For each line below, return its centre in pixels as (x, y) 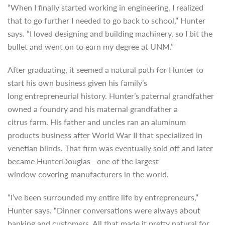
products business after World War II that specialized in (105, 135)
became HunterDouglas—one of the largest (83, 161)
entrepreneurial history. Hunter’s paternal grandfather (119, 96)
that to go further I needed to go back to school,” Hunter (106, 20)
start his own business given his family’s (77, 83)
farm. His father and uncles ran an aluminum (108, 122)
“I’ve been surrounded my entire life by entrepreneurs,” (103, 197)
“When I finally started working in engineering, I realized (105, 7)
